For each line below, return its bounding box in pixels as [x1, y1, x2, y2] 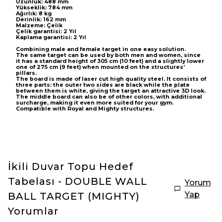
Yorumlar [8, 205, 58, 217]
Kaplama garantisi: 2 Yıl [16, 34, 86, 41]
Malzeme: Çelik [16, 22, 62, 29]
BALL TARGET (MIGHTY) [8, 190, 140, 202]
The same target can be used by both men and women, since [16, 52, 201, 58]
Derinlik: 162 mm [16, 16, 66, 23]
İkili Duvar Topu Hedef [8, 161, 133, 172]
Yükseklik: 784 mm [16, 4, 72, 11]
